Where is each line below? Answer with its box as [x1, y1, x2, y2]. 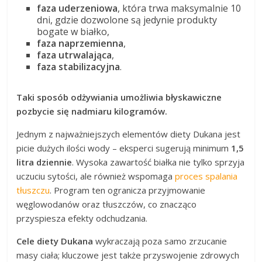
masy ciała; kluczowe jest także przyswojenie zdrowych [16, 249, 240, 261]
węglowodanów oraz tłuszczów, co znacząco [16, 198, 197, 210]
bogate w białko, [37, 25, 110, 38]
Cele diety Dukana [16, 235, 94, 247]
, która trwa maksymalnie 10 [118, 1, 242, 15]
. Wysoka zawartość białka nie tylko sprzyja [72, 156, 245, 168]
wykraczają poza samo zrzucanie [93, 235, 227, 247]
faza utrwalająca [37, 48, 112, 61]
